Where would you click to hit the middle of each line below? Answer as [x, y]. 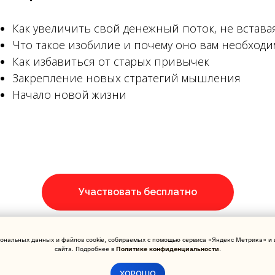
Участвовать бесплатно [137, 192]
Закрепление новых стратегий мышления [126, 78]
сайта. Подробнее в [85, 249]
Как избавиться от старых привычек [111, 61]
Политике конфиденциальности [167, 249]
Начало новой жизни [69, 95]
